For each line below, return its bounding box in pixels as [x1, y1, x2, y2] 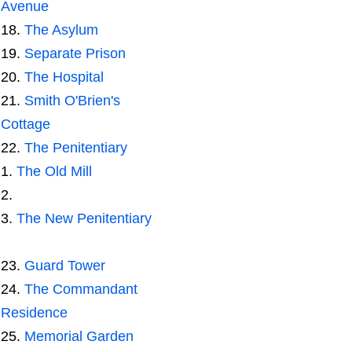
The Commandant [24, 280, 137, 297]
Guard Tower [24, 257, 105, 273]
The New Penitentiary [16, 210, 152, 226]
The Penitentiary [24, 139, 127, 156]
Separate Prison [24, 45, 126, 61]
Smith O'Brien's [24, 92, 120, 108]
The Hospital [24, 68, 104, 85]
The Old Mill [16, 163, 92, 179]
